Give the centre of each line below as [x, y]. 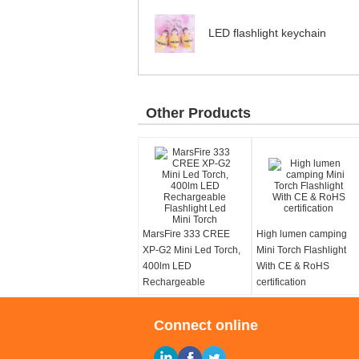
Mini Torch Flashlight [301, 250]
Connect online [206, 325]
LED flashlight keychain [267, 33]
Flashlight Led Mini [184, 298]
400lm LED [167, 266]
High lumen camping [302, 234]
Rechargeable [174, 282]
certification [281, 282]
